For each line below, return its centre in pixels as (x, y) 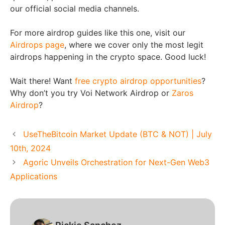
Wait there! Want (42, 81)
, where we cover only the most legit (134, 44)
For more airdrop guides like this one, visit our (98, 32)
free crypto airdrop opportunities (138, 81)
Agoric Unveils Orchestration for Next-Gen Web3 (116, 162)
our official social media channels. (75, 8)
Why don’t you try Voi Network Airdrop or (91, 93)
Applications (34, 176)
